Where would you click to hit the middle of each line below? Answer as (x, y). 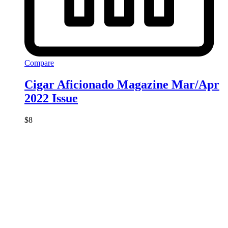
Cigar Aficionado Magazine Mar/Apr (122, 84)
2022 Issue (51, 98)
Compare (39, 63)
